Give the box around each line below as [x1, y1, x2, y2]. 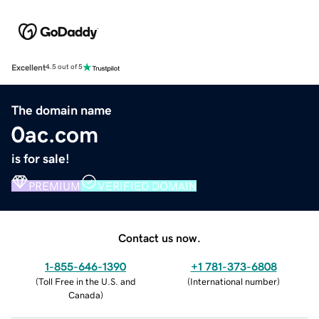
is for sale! [11, 152, 70, 165]
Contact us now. [118, 231, 201, 244]
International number [190, 276, 277, 286]
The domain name [11, 103, 112, 117]
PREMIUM [28, 179, 80, 192]
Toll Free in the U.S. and [38, 276, 136, 286]
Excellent [11, 63, 46, 72]
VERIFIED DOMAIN [98, 179, 197, 192]
